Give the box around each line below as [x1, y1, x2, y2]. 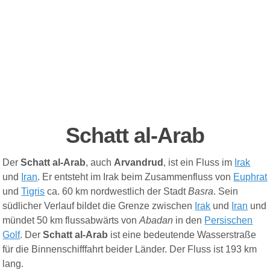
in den [175, 215, 205, 226]
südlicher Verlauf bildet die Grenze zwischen [2, 201, 195, 212]
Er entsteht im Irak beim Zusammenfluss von [42, 172, 234, 183]
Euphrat [233, 172, 268, 183]
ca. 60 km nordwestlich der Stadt [45, 186, 189, 197]
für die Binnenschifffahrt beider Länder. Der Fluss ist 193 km [2, 244, 257, 255]
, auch [86, 157, 115, 168]
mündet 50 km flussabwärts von [2, 215, 140, 226]
